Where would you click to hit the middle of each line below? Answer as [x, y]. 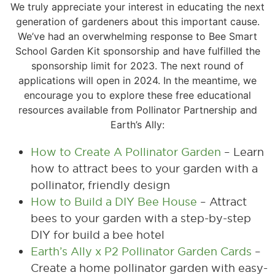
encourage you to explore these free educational [137, 95]
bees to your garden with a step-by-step [141, 218]
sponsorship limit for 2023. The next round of [137, 66]
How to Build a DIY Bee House [114, 202]
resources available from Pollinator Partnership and [137, 110]
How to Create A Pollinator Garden [126, 152]
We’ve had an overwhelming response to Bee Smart [137, 36]
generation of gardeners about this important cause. [137, 21]
